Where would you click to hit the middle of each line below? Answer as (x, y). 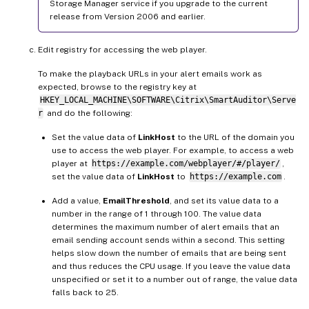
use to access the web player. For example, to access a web (173, 151)
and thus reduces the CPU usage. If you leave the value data (171, 267)
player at (71, 164)
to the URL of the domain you (235, 138)
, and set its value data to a (224, 201)
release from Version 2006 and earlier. (128, 17)
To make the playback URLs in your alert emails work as (150, 74)
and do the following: (88, 113)
